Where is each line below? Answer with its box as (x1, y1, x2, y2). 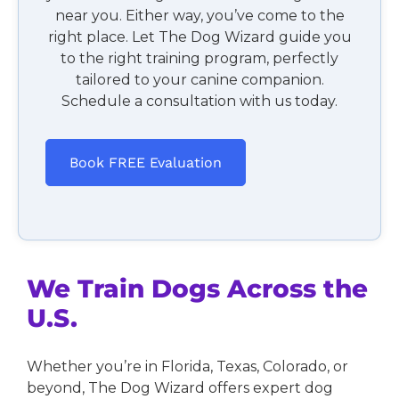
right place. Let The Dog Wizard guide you (47, 28, 352, 45)
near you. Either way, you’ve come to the (54, 6, 345, 24)
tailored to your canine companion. (75, 70, 324, 88)
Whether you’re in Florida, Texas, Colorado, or (26, 357, 348, 375)
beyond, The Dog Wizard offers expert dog (26, 379, 333, 396)
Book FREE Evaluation (69, 153, 222, 171)
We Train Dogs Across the (26, 273, 368, 304)
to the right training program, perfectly (61, 49, 338, 67)
